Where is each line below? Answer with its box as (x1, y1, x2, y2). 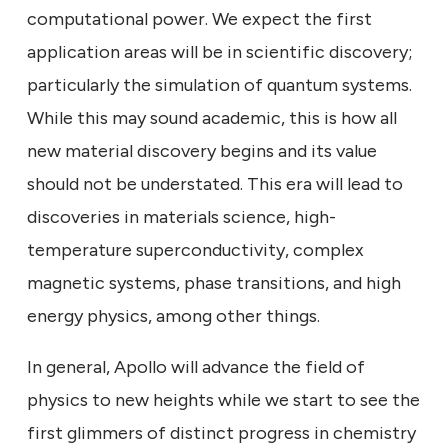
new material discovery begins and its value (27, 139, 377, 162)
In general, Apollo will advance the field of (27, 355, 365, 378)
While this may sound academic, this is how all (27, 106, 397, 129)
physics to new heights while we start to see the (27, 388, 420, 411)
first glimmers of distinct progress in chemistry (27, 421, 416, 444)
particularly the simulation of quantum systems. (27, 73, 412, 96)
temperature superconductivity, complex (27, 238, 364, 261)
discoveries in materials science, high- (27, 205, 336, 228)
